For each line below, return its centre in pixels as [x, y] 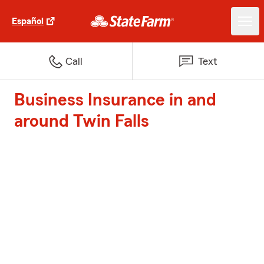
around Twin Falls [82, 121]
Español [28, 21]
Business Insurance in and [115, 100]
